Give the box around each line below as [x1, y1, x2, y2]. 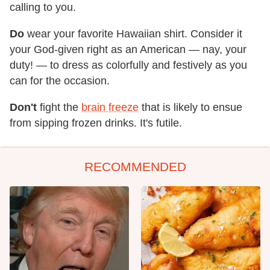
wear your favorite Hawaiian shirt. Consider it [24, 28, 242, 40]
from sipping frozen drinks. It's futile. [10, 117, 182, 130]
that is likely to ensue [139, 101, 242, 114]
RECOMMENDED [84, 160, 186, 174]
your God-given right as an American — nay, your [10, 43, 246, 56]
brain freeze [81, 101, 139, 114]
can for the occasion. [10, 75, 110, 87]
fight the [37, 101, 81, 114]
